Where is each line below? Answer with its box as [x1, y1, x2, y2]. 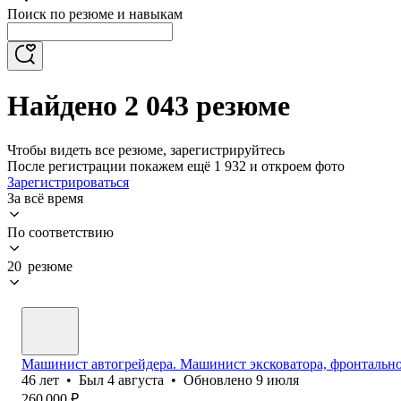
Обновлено [183, 371, 256, 388]
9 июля [256, 371, 299, 388]
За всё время [7, 190, 83, 206]
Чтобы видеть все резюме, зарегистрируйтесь [7, 141, 285, 158]
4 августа [107, 371, 164, 388]
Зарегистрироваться [7, 174, 129, 190]
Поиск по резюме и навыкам [7, 6, 183, 21]
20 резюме [7, 258, 73, 274]
